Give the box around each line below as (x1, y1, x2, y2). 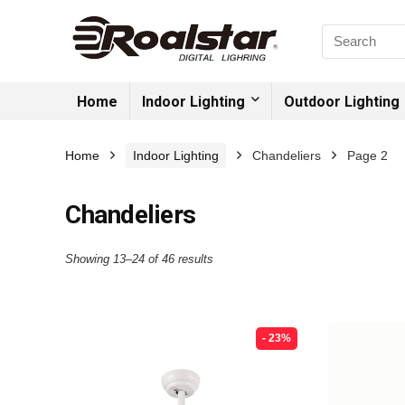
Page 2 (347, 148, 388, 163)
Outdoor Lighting (284, 93, 400, 110)
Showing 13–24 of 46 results (65, 252, 213, 266)
